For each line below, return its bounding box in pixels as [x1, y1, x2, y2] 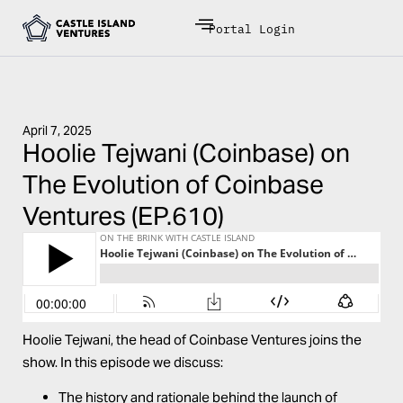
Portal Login [209, 19, 296, 36]
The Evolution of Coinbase [22, 168, 324, 201]
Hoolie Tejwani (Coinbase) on [22, 137, 350, 169]
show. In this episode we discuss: [22, 354, 223, 371]
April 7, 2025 [22, 122, 92, 139]
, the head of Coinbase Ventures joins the [111, 331, 362, 348]
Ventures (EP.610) [22, 200, 224, 232]
